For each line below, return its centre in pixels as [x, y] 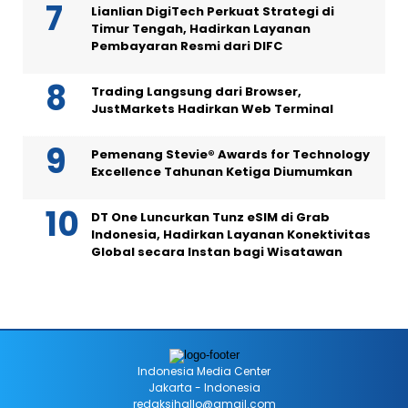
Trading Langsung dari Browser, [196, 92]
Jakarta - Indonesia [204, 388]
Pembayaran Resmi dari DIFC [187, 46]
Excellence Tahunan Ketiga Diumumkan [222, 172]
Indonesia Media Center [204, 372]
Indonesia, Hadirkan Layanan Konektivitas [231, 235]
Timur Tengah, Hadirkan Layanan [201, 29]
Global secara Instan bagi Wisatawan [217, 252]
